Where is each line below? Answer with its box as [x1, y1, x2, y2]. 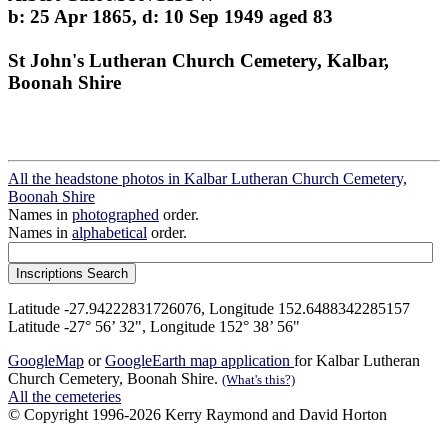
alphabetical [72, 224, 147, 242]
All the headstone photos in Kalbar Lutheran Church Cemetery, [8, 170, 407, 188]
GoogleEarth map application [105, 352, 294, 370]
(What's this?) [222, 372, 295, 388]
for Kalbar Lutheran [294, 352, 420, 370]
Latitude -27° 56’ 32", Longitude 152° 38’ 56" [8, 318, 300, 336]
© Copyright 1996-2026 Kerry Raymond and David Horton [8, 406, 387, 424]
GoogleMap [8, 352, 84, 370]
